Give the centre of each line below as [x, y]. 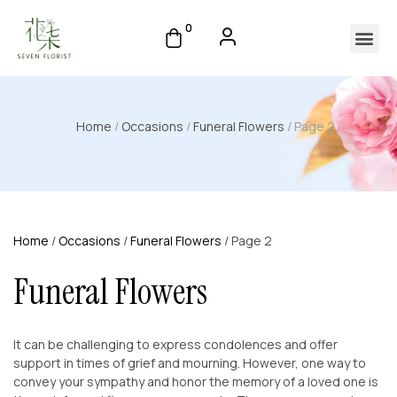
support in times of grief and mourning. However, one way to [190, 362]
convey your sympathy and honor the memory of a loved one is [196, 381]
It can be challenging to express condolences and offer [175, 344]
